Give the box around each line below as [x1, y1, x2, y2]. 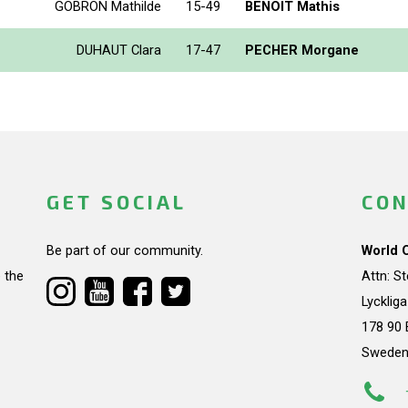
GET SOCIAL [46, 190, 187, 214]
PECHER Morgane [245, 41, 359, 58]
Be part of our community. [46, 242, 203, 260]
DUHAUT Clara [76, 41, 161, 58]
